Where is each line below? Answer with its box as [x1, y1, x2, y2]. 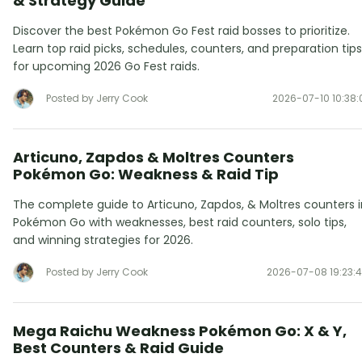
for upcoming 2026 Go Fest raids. [13, 57, 200, 74]
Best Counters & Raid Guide [13, 337, 224, 358]
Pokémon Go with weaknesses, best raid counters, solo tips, [13, 213, 347, 230]
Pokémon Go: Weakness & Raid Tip [13, 163, 279, 184]
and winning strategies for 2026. [13, 231, 193, 248]
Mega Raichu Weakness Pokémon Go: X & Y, [13, 320, 347, 341]
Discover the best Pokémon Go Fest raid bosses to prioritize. [13, 22, 350, 39]
